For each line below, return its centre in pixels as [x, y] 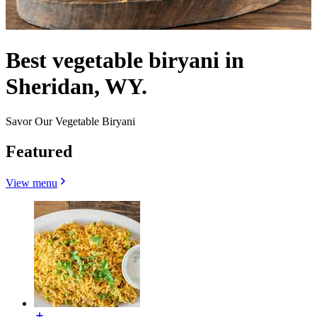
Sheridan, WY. [76, 87]
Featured [39, 151]
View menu [31, 183]
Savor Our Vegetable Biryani [70, 121]
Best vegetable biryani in [125, 60]
